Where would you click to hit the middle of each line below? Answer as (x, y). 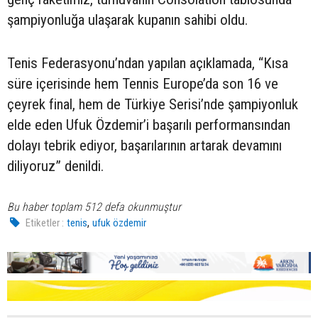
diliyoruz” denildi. (55, 166)
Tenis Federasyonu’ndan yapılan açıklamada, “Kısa (148, 64)
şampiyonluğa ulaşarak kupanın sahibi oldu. (127, 20)
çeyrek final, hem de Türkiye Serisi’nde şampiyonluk (153, 105)
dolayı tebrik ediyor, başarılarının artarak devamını (144, 146)
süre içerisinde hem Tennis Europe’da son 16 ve (143, 84)
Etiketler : (45, 223)
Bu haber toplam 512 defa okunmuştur (94, 207)
